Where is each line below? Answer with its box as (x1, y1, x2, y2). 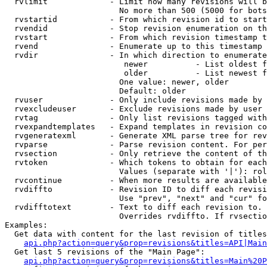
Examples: (5, 221, 48, 229)
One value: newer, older (5, 77, 229, 86)
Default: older (5, 86, 186, 95)
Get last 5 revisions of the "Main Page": (5, 247, 205, 256)
